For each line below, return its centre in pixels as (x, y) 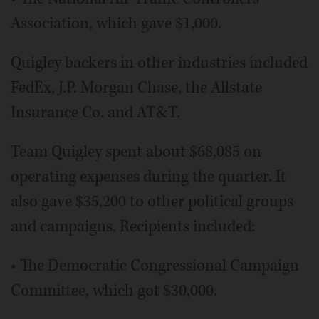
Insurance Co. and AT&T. (95, 113)
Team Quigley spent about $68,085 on (136, 152)
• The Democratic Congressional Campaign (155, 266)
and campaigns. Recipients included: (133, 226)
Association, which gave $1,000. (116, 23)
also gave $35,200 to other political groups (152, 202)
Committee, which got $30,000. (114, 291)
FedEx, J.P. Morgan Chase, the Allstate (136, 88)
